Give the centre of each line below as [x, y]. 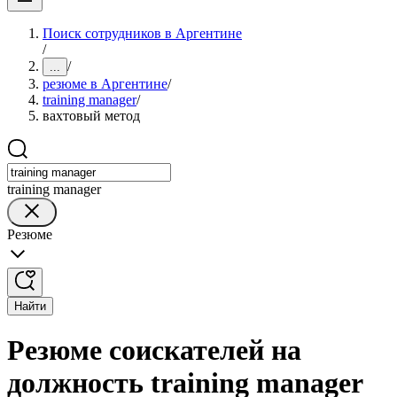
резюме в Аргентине [105, 84]
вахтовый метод [91, 116]
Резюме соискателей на [154, 350]
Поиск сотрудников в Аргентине [142, 33]
